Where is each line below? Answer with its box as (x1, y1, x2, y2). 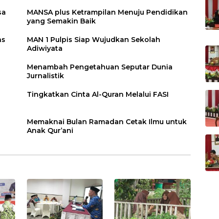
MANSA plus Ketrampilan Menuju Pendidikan (27, 8, 188, 17)
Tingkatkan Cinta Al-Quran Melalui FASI (27, 90, 169, 99)
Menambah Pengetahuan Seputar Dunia (27, 63, 173, 72)
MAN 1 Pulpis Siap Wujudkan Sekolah (27, 35, 161, 44)
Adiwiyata (27, 44, 63, 53)
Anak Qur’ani (27, 126, 74, 135)
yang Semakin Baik (27, 17, 96, 26)
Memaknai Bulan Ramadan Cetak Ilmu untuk (27, 117, 187, 127)
